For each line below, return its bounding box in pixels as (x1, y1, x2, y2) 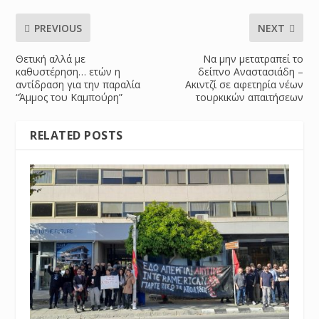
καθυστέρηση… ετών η (16, 65, 121, 79)
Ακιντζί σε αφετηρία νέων (184, 78, 303, 92)
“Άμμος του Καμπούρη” (16, 90, 123, 105)
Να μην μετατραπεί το (202, 52, 303, 66)
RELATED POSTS (30, 127, 123, 144)
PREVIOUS (34, 21, 83, 35)
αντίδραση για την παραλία (16, 78, 141, 92)
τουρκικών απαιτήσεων (195, 90, 303, 105)
